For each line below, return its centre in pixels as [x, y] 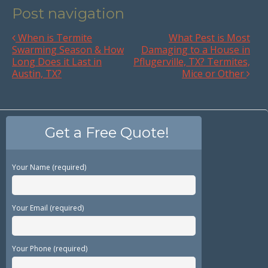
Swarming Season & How [68, 49]
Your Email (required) [48, 208]
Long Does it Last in [57, 61]
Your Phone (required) [50, 248]
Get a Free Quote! [107, 132]
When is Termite [54, 37]
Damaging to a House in [196, 49]
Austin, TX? [37, 73]
